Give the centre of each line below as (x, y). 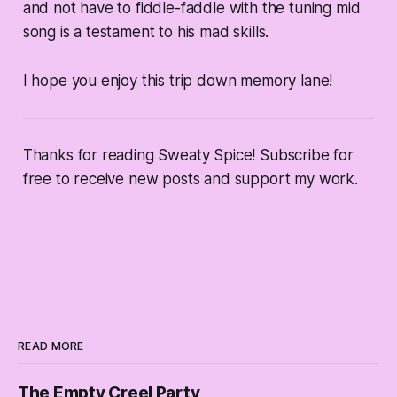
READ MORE (51, 346)
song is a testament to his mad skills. (146, 31)
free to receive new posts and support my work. (190, 179)
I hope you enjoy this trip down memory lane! (178, 80)
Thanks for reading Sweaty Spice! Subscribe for (188, 155)
